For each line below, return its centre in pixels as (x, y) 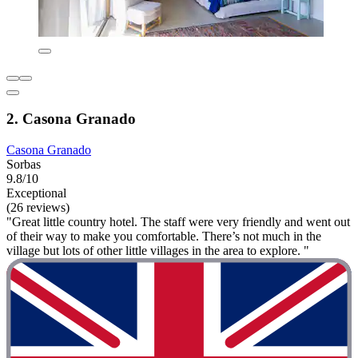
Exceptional (36, 193)
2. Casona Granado (71, 119)
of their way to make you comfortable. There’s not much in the (164, 237)
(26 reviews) (38, 208)
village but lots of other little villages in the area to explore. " (158, 251)
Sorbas (24, 165)
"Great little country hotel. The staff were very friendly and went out (178, 222)
